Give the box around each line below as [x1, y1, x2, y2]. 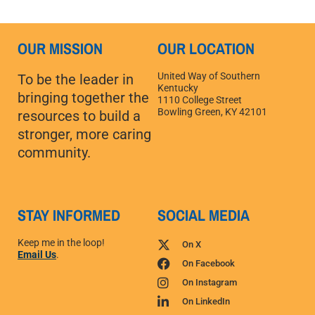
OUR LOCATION [157, 37, 255, 59]
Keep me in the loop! [18, 236, 107, 248]
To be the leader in [18, 70, 134, 88]
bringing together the [18, 89, 149, 106]
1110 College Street [157, 94, 242, 105]
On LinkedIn [181, 295, 230, 307]
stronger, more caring [18, 125, 151, 143]
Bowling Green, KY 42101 [157, 105, 267, 117]
